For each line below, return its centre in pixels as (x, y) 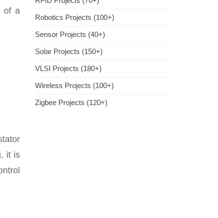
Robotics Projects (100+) (75, 17)
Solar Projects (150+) (69, 51)
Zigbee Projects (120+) (71, 102)
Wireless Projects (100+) (74, 85)
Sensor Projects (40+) (70, 34)
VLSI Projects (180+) (68, 68)
